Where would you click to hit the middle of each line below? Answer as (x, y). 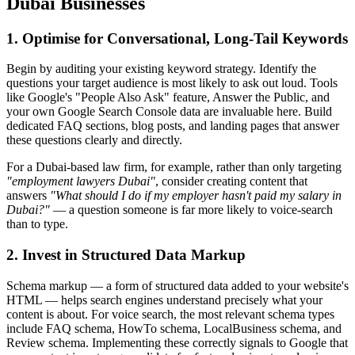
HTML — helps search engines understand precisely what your (164, 300)
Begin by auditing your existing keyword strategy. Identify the (161, 69)
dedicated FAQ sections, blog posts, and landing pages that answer (173, 126)
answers (28, 196)
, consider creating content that (231, 181)
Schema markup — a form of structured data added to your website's (177, 285)
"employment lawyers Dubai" (81, 181)
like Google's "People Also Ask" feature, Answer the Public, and (168, 97)
